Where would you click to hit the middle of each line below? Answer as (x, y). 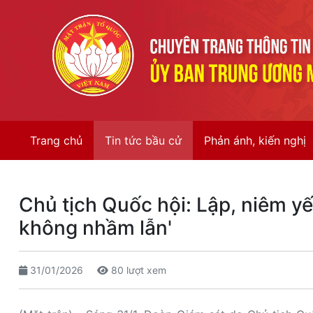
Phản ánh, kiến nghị (255, 140)
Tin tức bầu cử (143, 140)
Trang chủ (56, 140)
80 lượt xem (137, 270)
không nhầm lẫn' (95, 227)
